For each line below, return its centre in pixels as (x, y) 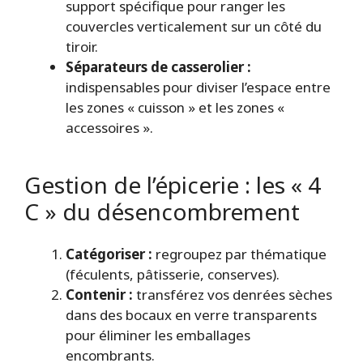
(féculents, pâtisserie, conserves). (173, 274)
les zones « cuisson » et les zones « (175, 108)
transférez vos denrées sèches (233, 294)
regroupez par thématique (239, 254)
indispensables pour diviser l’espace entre (198, 88)
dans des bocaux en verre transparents (191, 314)
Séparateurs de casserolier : (158, 67)
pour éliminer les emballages (158, 335)
